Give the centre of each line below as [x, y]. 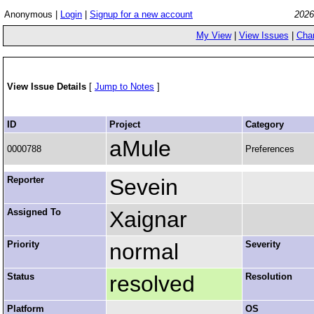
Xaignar [148, 219]
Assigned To [34, 212]
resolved [152, 284]
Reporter [26, 180]
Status [21, 277]
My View [213, 35]
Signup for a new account [141, 14]
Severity [263, 244]
